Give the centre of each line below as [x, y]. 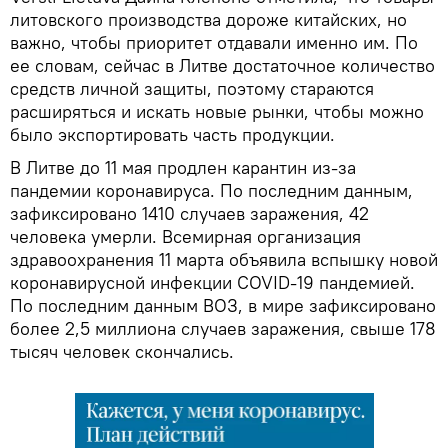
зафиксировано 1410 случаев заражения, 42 [189, 213]
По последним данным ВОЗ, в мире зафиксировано [223, 305]
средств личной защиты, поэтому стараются [192, 88]
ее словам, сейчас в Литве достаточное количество [222, 65]
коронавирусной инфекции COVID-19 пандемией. [212, 282]
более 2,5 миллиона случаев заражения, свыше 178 [223, 328]
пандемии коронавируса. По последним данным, [211, 190]
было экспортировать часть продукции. [172, 134]
